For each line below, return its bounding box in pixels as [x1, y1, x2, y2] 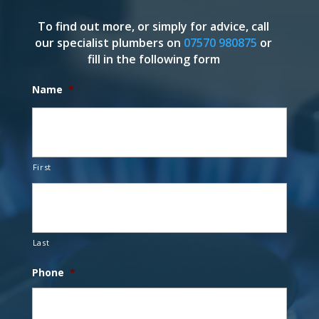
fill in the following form [87, 51, 220, 67]
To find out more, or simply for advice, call [38, 18, 270, 34]
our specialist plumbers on [35, 34, 184, 51]
